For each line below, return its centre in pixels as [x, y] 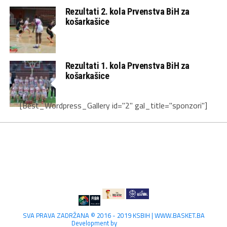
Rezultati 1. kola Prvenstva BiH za [127, 65]
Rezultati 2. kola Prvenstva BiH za [127, 12]
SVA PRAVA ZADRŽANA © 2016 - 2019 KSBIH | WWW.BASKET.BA [113, 215]
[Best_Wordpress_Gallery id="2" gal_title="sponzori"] [113, 105]
